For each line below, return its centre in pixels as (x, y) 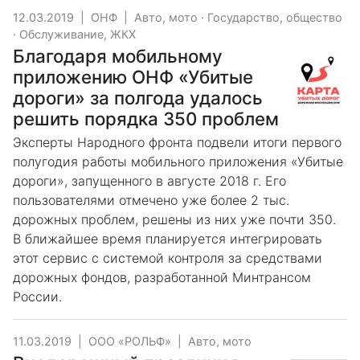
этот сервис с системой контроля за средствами (168, 258)
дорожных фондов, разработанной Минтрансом (162, 277)
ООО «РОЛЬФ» (130, 341)
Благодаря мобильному (118, 56)
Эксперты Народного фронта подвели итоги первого (177, 142)
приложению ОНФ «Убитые (133, 77)
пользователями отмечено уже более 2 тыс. (151, 200)
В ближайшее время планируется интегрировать (168, 239)
